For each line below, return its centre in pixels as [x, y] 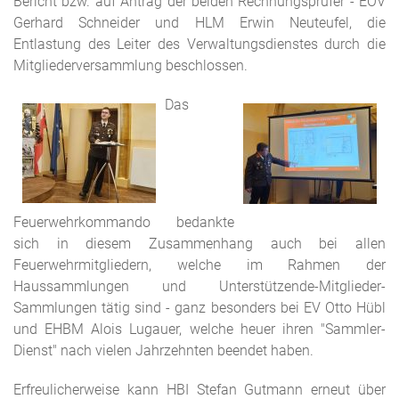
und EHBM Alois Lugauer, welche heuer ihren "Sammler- [199, 329]
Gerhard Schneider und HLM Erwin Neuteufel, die [199, 23]
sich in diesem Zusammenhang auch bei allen [199, 244]
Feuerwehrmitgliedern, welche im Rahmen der [199, 265]
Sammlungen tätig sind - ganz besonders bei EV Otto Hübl [199, 308]
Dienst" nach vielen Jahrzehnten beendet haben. [163, 350]
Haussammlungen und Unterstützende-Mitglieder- [199, 286]
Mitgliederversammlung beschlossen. [130, 65]
